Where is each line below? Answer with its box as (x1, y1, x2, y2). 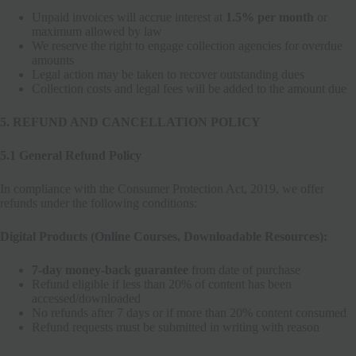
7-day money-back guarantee (32, 262, 188, 277)
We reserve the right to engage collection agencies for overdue (32, 38, 342, 52)
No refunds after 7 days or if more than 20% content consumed (32, 305, 346, 319)
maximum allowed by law (32, 24, 162, 38)
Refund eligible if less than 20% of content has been (32, 277, 292, 291)
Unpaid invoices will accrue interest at (32, 10, 226, 24)
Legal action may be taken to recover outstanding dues (32, 67, 304, 81)
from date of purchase (188, 262, 300, 277)
